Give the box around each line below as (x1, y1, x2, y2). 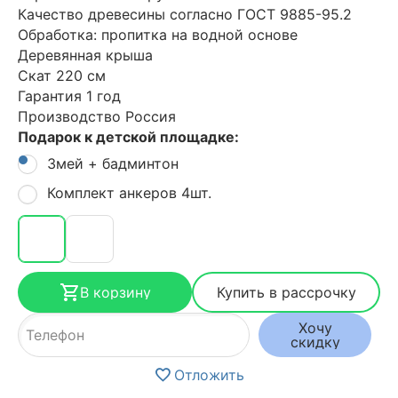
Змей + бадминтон (43, 154, 183, 172)
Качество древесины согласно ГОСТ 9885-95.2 (18, 4, 352, 23)
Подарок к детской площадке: (18, 127, 239, 146)
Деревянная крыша (18, 45, 153, 64)
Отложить (174, 365, 244, 384)
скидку (290, 332, 340, 351)
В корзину (80, 283, 151, 301)
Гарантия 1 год (18, 86, 121, 105)
